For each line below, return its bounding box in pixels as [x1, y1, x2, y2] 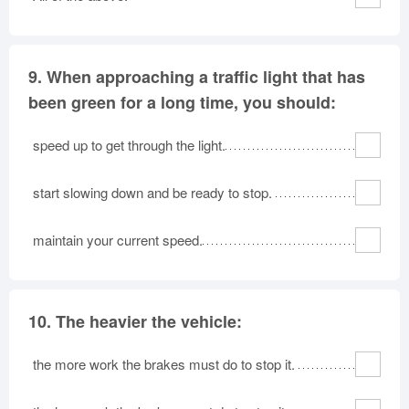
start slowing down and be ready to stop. [33, 182, 272, 202]
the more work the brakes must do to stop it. [33, 353, 295, 373]
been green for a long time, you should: [28, 89, 336, 114]
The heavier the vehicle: [56, 309, 242, 333]
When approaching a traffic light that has [47, 64, 365, 89]
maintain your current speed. [33, 229, 203, 249]
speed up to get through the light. [33, 134, 225, 154]
